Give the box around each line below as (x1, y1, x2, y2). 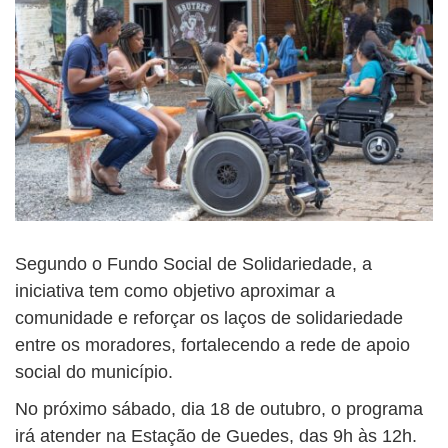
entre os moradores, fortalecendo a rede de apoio (15, 335, 410, 356)
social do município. (15, 362, 173, 383)
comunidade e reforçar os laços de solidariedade (15, 308, 403, 329)
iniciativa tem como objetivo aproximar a (15, 281, 335, 302)
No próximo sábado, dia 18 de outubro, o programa (15, 399, 423, 420)
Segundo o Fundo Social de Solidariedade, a (15, 254, 372, 275)
